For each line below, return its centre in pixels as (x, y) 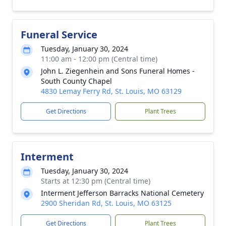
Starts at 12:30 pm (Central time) (96, 181)
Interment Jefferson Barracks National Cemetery (122, 193)
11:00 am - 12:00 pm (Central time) (99, 59)
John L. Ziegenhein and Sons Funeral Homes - (118, 71)
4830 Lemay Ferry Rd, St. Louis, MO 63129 (111, 91)
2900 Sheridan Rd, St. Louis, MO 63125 (106, 203)
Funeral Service (59, 35)
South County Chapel (76, 81)
